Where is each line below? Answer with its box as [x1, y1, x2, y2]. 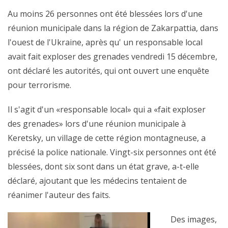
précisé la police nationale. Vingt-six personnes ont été [8, 147, 216, 158]
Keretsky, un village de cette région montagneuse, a [8, 132, 206, 144]
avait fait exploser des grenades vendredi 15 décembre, [8, 51, 217, 62]
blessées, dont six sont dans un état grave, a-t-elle [8, 161, 199, 172]
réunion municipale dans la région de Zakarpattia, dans [8, 22, 218, 34]
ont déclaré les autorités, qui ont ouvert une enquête [8, 65, 209, 76]
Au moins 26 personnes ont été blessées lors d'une [8, 8, 203, 19]
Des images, [170, 214, 217, 225]
